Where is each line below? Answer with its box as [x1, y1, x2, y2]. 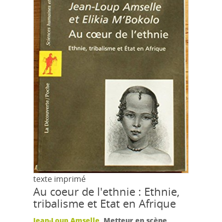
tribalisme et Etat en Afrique [33, 196, 176, 211]
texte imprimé [33, 173, 86, 184]
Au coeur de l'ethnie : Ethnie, [33, 184, 180, 199]
